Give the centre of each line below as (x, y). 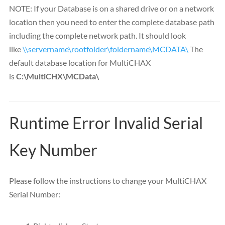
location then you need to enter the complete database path (112, 22)
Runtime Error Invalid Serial (106, 123)
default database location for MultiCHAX (80, 62)
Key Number (53, 150)
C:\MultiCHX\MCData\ (58, 76)
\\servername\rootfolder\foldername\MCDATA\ (105, 49)
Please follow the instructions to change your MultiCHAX (108, 180)
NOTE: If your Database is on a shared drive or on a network (111, 8)
